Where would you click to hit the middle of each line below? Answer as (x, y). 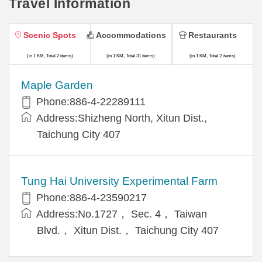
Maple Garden (57, 85)
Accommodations (131, 35)
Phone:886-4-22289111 (91, 101)
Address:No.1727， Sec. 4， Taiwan (122, 214)
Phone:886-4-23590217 (92, 197)
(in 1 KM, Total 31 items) (131, 56)
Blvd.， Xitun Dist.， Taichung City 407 (128, 230)
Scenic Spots (50, 35)
